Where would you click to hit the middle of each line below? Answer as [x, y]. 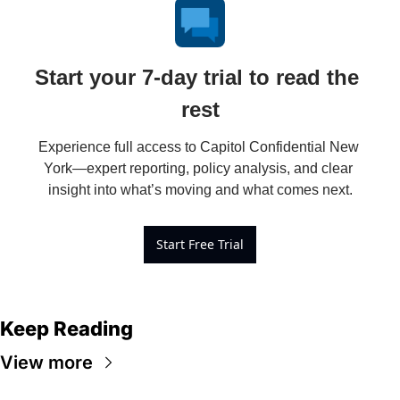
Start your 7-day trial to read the [197, 78]
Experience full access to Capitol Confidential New [198, 147]
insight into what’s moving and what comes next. [200, 190]
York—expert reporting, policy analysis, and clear [198, 169]
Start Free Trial [200, 245]
